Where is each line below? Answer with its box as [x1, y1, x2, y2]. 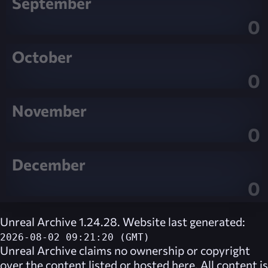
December [12, 154, 86, 173]
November [12, 100, 87, 120]
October [12, 47, 72, 66]
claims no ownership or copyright [77, 243, 250, 257]
